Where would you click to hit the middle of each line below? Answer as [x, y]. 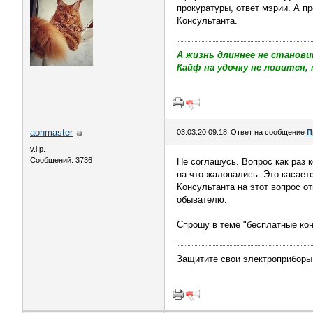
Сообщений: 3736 [61, 160]
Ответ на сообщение [269, 132]
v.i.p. [38, 149]
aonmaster [51, 132]
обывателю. [202, 199]
